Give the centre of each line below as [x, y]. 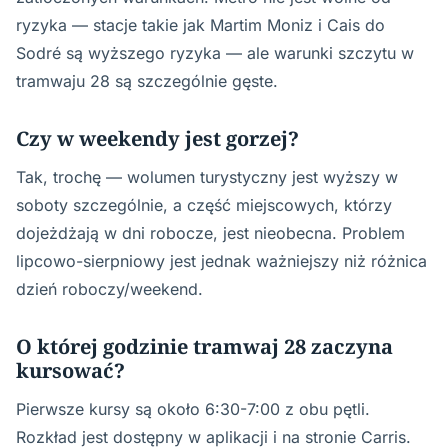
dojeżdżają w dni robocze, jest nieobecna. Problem [210, 233]
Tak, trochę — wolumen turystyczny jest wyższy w [207, 177]
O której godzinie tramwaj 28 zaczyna [204, 346]
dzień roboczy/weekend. [109, 289]
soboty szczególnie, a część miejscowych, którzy [204, 205]
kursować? [70, 370]
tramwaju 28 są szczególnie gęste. [147, 81]
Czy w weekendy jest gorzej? [157, 138]
